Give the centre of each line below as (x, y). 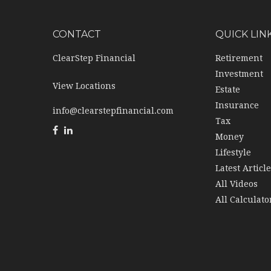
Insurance (237, 106)
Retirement (239, 58)
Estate (228, 90)
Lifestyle (233, 153)
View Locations (84, 86)
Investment (240, 74)
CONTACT (77, 34)
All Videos (237, 184)
